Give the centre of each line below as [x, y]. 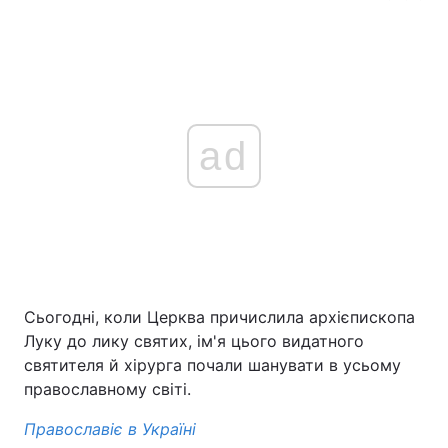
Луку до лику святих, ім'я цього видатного [194, 341]
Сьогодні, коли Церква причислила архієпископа [219, 317]
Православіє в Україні [110, 429]
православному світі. [107, 389]
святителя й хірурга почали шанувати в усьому [212, 365]
